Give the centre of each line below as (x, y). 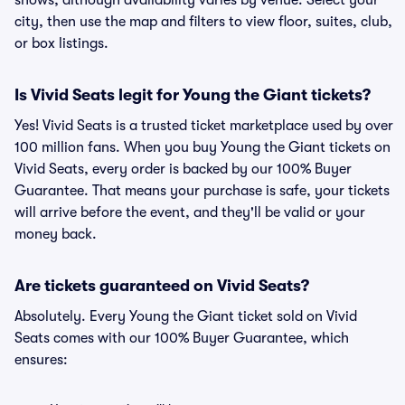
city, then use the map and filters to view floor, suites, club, (203, 22)
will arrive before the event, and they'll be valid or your (190, 212)
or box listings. (61, 43)
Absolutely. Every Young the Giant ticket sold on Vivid (186, 316)
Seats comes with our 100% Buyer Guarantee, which (182, 338)
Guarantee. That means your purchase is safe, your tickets (202, 191)
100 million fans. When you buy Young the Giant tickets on (202, 147)
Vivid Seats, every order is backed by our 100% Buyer (183, 169)
